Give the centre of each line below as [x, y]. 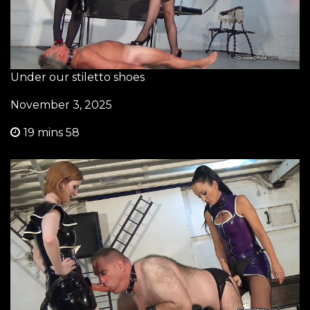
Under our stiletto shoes [77, 77]
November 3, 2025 [61, 105]
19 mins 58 [52, 133]
